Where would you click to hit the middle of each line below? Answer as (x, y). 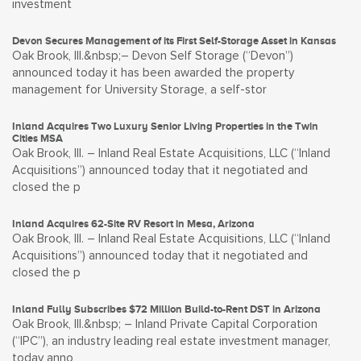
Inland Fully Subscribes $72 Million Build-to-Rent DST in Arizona (166, 309)
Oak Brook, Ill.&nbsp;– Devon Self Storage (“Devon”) (153, 56)
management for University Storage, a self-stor (139, 90)
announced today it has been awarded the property (153, 73)
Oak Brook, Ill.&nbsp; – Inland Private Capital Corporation (165, 324)
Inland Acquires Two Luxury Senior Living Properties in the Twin (165, 126)
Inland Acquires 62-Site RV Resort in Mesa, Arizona (133, 224)
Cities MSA (37, 138)
